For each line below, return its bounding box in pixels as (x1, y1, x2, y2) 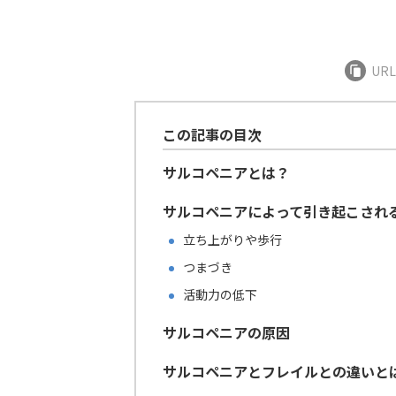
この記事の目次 (163, 124, 262, 145)
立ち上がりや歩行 (183, 231, 282, 249)
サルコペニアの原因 (163, 322, 290, 344)
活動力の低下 (183, 286, 257, 304)
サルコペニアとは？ (163, 162, 290, 184)
